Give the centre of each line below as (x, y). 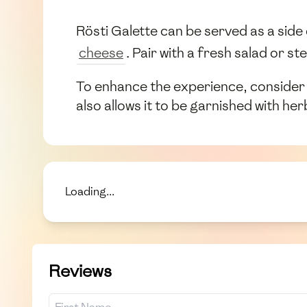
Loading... (90, 191)
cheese (101, 53)
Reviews (80, 271)
